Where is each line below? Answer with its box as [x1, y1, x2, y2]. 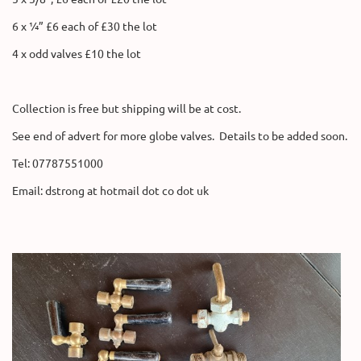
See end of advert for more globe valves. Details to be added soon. [12, 128, 347, 143]
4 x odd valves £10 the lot [12, 46, 141, 61]
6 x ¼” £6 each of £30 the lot [12, 19, 157, 34]
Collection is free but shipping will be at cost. [12, 101, 241, 116]
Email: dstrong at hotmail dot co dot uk [12, 183, 209, 198]
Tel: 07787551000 [12, 156, 103, 171]
